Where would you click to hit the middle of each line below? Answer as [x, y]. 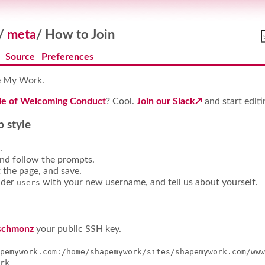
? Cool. [121, 101]
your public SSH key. [77, 229]
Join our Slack [166, 101]
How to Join [80, 35]
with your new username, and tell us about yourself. [149, 182]
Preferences [67, 57]
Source [20, 57]
